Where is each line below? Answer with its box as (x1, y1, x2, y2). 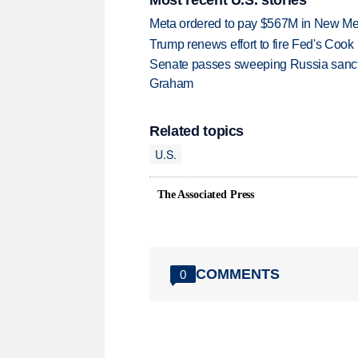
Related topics (149, 123, 245, 140)
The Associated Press (157, 189, 255, 201)
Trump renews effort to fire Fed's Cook (149, 37, 354, 51)
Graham (149, 77, 194, 91)
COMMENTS (196, 265, 280, 282)
